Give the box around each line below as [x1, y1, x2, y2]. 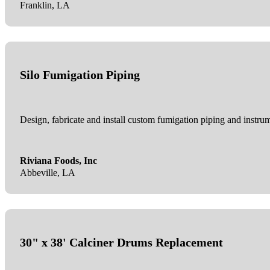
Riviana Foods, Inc [19, 155, 97, 167]
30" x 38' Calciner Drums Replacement [19, 236, 223, 250]
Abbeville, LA [19, 168, 75, 179]
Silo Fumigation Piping [19, 68, 140, 82]
